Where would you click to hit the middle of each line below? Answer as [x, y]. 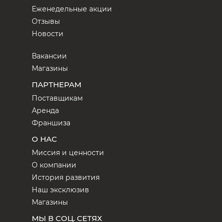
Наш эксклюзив [60, 190]
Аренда [45, 110]
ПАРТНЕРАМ [56, 84]
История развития [66, 177]
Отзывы [46, 21]
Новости [48, 33]
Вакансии [49, 56]
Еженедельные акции [72, 9]
